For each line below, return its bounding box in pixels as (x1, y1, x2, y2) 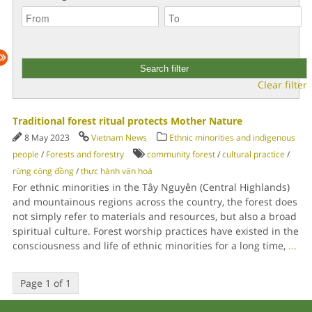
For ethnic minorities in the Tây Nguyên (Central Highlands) (12, 180, 290, 194)
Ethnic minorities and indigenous (169, 132, 295, 143)
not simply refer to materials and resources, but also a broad (12, 210, 297, 223)
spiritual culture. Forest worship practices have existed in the (12, 224, 299, 237)
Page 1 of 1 (19, 276, 71, 290)
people (12, 148, 39, 160)
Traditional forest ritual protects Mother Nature (12, 114, 242, 127)
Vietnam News (91, 132, 147, 143)
